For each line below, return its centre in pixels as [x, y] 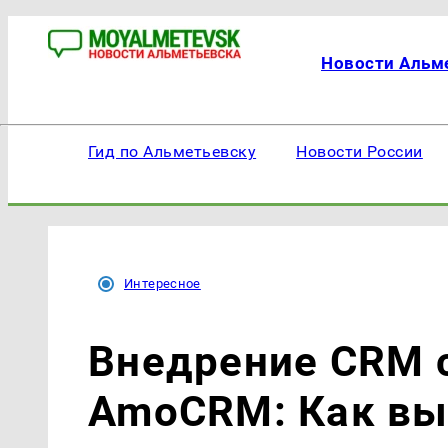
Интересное [162, 283]
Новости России [359, 151]
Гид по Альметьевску [172, 151]
